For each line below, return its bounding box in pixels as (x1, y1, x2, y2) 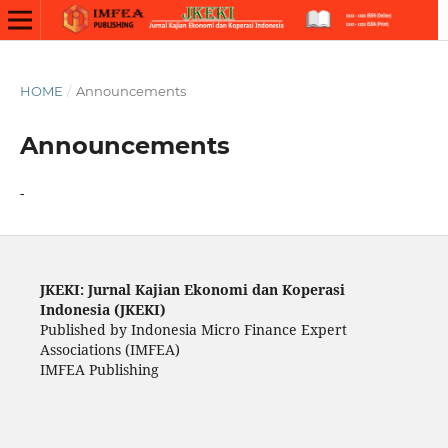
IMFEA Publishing (39, 359, 159, 379)
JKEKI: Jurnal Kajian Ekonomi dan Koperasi (39, 279, 345, 299)
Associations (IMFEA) (39, 339, 184, 359)
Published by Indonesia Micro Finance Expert (39, 319, 347, 339)
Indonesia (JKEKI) (39, 299, 166, 319)
